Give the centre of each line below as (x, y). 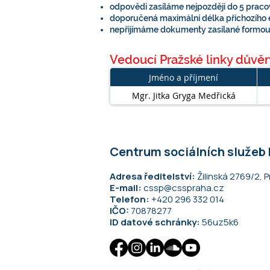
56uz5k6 (220, 222)
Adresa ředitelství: (153, 176)
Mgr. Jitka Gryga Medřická (184, 95)
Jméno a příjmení (184, 77)
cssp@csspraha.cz (184, 188)
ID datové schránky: (156, 222)
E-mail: (127, 188)
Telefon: (130, 199)
